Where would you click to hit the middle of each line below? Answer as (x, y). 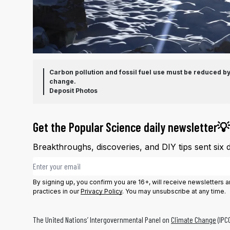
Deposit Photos (73, 91)
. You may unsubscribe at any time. (174, 191)
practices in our (57, 191)
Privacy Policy (101, 191)
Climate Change (194, 220)
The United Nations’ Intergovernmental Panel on (102, 220)
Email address (53, 163)
